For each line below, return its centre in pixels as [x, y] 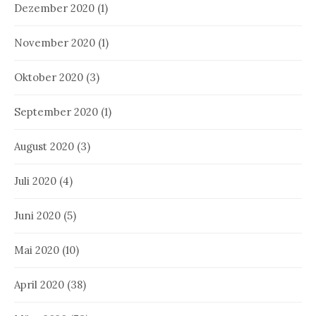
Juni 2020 [37, 215]
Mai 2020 [37, 250]
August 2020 [44, 146]
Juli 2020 [35, 181]
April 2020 [39, 284]
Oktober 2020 [49, 77]
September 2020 [56, 111]
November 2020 [55, 42]
